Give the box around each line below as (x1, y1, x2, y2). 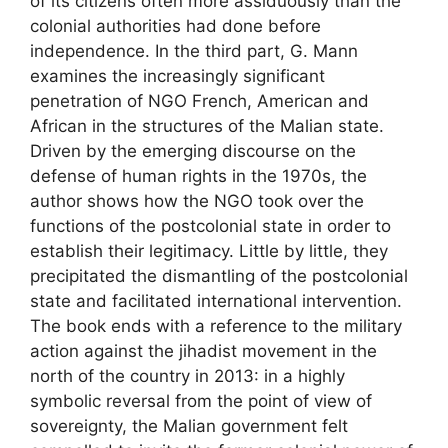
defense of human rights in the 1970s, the (30, 166, 367, 187)
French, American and (187, 91, 369, 112)
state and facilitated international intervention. (30, 291, 402, 312)
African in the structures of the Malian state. (30, 116, 384, 137)
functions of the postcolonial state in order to (30, 216, 391, 237)
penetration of (30, 91, 148, 112)
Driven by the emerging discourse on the (30, 141, 356, 162)
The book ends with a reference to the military (30, 316, 402, 337)
